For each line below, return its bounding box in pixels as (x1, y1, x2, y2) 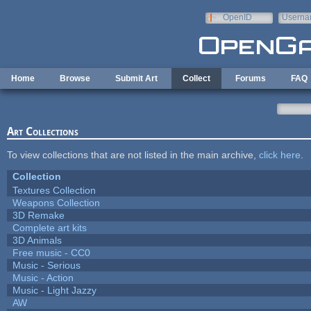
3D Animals (12, 234, 62, 246)
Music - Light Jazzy (12, 284, 96, 296)
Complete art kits (12, 221, 87, 233)
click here (258, 149, 301, 160)
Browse (60, 74, 90, 83)
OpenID (222, 12, 252, 22)
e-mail (281, 22, 305, 32)
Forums (235, 74, 266, 83)
